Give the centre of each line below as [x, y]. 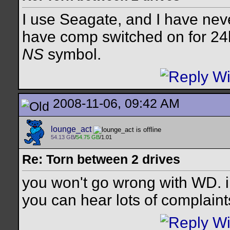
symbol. [72, 54]
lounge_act [71, 129]
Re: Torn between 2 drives [101, 159]
